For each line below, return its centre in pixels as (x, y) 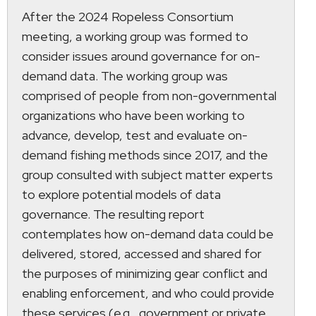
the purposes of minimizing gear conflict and (145, 273)
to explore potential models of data (121, 194)
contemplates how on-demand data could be (148, 233)
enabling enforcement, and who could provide (148, 293)
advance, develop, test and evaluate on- (135, 135)
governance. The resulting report (113, 214)
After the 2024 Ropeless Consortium (128, 16)
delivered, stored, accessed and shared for (142, 253)
